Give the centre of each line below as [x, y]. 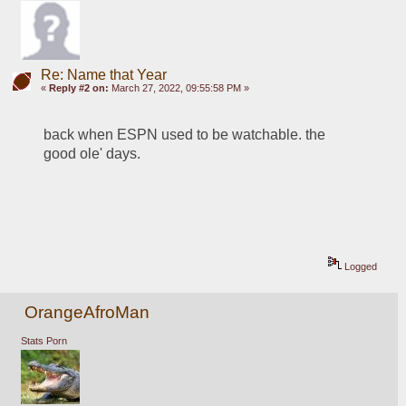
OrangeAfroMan [87, 313]
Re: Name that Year [103, 74]
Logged [360, 267]
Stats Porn [43, 340]
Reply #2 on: [78, 87]
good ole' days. [92, 154]
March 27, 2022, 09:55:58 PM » [179, 87]
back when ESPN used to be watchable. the [185, 135]
